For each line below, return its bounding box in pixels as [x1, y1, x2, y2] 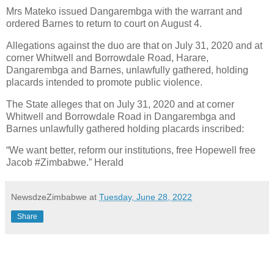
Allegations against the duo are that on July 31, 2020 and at [6, 40, 262, 51]
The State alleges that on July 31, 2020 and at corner [6, 98, 234, 109]
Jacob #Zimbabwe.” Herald [6, 157, 124, 168]
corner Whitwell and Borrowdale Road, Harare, [6, 52, 209, 63]
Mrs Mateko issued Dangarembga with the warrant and [6, 6, 242, 17]
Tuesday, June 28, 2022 [99, 192, 192, 202]
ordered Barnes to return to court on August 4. [6, 18, 202, 29]
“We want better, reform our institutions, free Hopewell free [6, 145, 256, 156]
